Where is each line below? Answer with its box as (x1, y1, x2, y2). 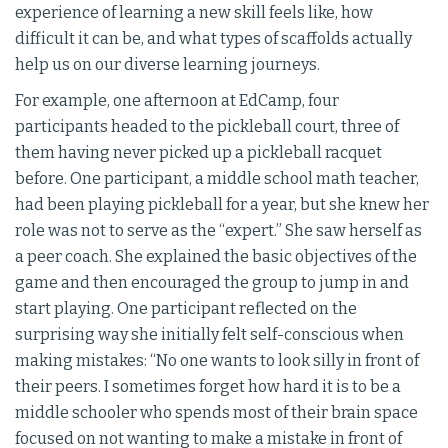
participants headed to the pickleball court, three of (15, 117, 399, 137)
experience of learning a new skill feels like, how (15, 3, 373, 23)
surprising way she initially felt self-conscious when (15, 325, 404, 345)
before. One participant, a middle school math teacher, (15, 169, 419, 189)
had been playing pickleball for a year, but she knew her (15, 195, 429, 215)
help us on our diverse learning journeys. (15, 55, 320, 75)
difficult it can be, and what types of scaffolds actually (15, 29, 412, 49)
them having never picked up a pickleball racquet (15, 143, 382, 163)
